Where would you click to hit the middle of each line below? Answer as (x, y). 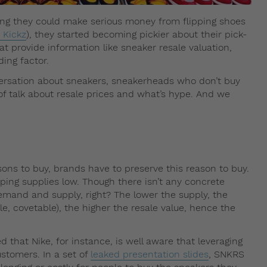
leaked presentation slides (150, 254)
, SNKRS (226, 254)
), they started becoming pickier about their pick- (136, 34)
